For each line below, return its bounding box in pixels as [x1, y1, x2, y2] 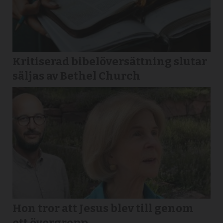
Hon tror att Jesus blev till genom [12, 201, 194, 215]
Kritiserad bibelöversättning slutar [12, 54, 208, 68]
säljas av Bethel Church [12, 69, 141, 83]
